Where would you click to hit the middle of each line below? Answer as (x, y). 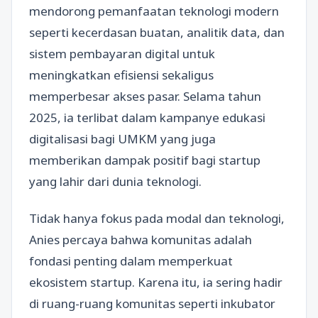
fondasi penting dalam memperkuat (131, 261)
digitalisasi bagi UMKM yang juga (122, 139)
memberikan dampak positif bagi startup (145, 160)
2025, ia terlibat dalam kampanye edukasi (147, 118)
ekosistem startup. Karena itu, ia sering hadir (156, 282)
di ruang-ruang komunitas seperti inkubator (152, 303)
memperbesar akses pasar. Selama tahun (145, 97)
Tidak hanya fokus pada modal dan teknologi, (157, 218)
